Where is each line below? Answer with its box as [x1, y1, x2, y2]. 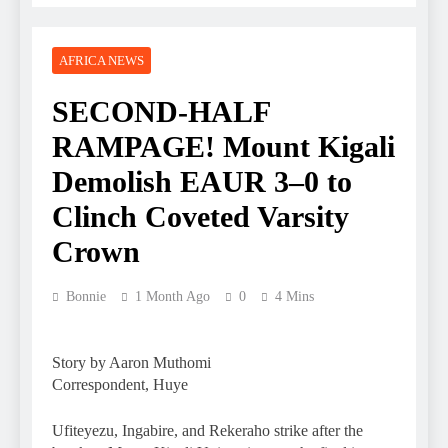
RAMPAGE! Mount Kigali [52, 129, 395, 163]
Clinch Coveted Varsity [52, 199, 349, 233]
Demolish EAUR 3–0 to [52, 164, 352, 198]
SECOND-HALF [52, 94, 270, 128]
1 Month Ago [135, 288, 210, 304]
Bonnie [66, 288, 106, 304]
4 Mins [275, 288, 314, 304]
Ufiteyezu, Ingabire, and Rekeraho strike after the [52, 421, 363, 439]
